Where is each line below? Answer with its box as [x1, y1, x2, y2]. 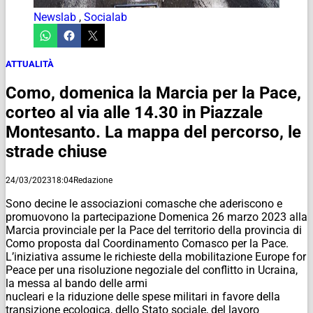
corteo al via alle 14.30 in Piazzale [6, 102, 263, 122]
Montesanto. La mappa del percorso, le [6, 122, 301, 142]
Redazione [73, 175, 112, 185]
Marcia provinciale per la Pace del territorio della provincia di [6, 223, 302, 237]
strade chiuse [6, 141, 107, 161]
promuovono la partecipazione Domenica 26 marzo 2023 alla [6, 210, 307, 224]
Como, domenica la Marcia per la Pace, [6, 82, 301, 103]
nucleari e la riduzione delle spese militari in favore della [6, 289, 280, 303]
